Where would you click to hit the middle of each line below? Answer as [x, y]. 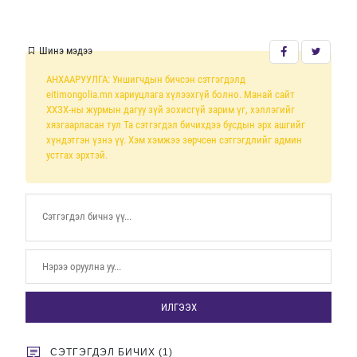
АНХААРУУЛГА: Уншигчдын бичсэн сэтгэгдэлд [146, 79]
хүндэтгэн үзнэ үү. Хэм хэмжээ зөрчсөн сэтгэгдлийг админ [175, 139]
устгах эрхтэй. [77, 155]
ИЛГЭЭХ [178, 307]
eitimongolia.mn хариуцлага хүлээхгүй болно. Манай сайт [171, 94]
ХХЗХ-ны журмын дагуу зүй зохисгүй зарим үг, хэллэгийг [171, 109]
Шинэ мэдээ [64, 51]
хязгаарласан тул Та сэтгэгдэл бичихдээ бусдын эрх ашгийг [176, 124]
